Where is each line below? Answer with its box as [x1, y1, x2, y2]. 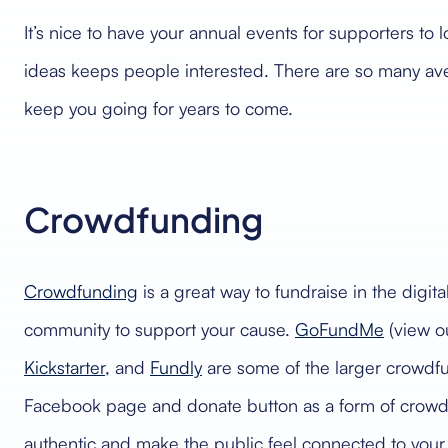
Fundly [150, 356, 202, 378]
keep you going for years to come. [24, 97, 293, 119]
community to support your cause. [24, 318, 295, 340]
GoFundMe [295, 318, 384, 340]
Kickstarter [24, 356, 105, 378]
